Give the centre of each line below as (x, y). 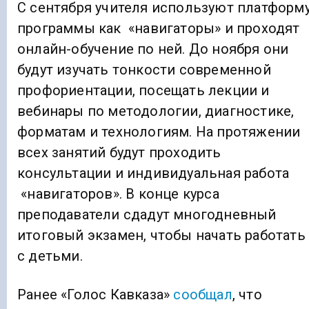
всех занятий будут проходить (119, 153)
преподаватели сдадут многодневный (147, 215)
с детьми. (50, 256)
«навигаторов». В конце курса (118, 194)
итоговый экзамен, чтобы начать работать (161, 236)
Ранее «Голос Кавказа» (96, 295)
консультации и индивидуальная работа (153, 173)
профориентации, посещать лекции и (143, 91)
